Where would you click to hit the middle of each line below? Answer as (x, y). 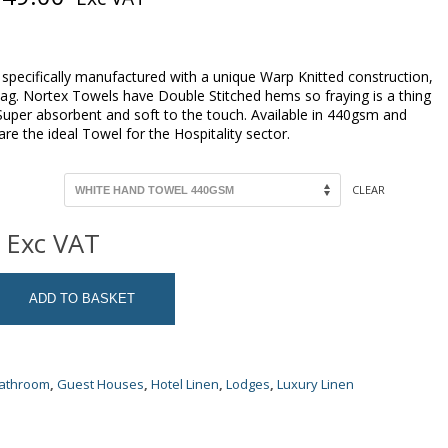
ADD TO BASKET (82, 299)
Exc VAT (53, 244)
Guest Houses (100, 384)
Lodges (248, 384)
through (115, 52)
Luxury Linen (315, 384)
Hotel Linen (185, 384)
